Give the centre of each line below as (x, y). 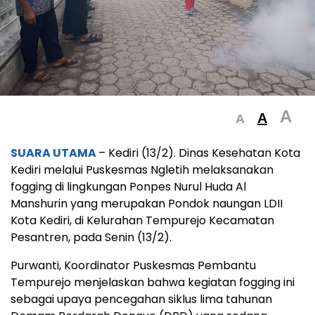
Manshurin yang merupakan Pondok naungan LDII (147, 203)
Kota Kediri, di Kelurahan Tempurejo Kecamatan (142, 220)
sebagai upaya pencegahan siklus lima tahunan (141, 299)
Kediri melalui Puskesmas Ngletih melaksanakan (142, 169)
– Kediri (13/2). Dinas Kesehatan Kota (199, 153)
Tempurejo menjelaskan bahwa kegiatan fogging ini (153, 282)
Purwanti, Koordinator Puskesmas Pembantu (133, 265)
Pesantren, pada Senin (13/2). (91, 237)
